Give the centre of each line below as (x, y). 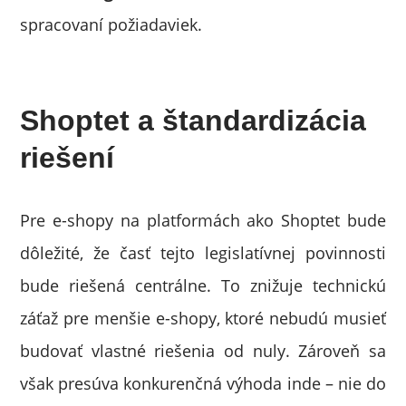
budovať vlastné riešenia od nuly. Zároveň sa (203, 351)
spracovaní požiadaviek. (111, 24)
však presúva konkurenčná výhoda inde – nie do (203, 383)
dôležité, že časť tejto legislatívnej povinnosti (203, 253)
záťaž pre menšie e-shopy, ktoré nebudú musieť (203, 318)
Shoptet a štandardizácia (193, 121)
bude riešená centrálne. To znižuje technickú (203, 285)
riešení (68, 158)
